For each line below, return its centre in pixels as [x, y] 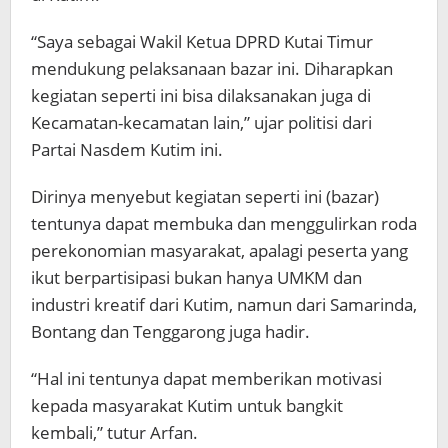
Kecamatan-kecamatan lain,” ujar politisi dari [201, 123]
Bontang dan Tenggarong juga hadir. [170, 332]
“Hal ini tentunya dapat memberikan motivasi [206, 379]
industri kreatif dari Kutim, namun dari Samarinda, [224, 305]
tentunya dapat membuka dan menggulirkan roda [224, 224]
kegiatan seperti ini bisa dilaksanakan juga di [201, 96]
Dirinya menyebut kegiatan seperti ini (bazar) [205, 197]
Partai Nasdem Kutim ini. [127, 150]
